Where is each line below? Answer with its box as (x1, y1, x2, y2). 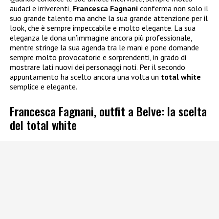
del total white (10, 116, 77, 134)
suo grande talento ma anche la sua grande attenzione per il (10, 13, 208, 23)
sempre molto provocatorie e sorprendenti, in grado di (10, 52, 186, 63)
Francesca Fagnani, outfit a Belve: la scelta (10, 102, 207, 120)
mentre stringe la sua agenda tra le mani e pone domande (10, 43, 199, 53)
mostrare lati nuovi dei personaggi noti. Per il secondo (10, 62, 185, 72)
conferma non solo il (138, 3, 208, 14)
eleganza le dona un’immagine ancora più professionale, (10, 33, 192, 43)
